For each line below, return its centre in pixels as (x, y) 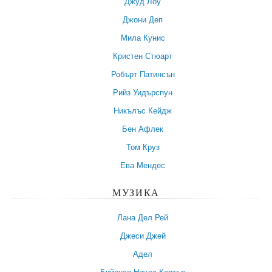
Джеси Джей (143, 235)
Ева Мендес (143, 165)
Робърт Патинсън (143, 74)
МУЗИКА (141, 192)
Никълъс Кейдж (143, 110)
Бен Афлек (143, 129)
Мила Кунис (143, 38)
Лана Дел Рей (143, 217)
